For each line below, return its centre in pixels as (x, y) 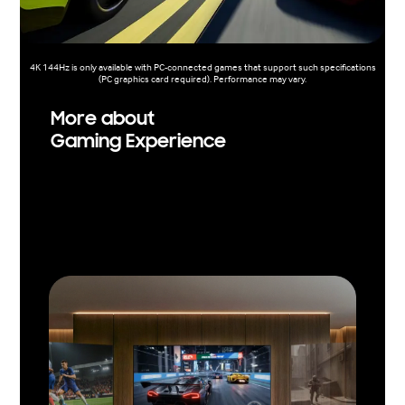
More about (102, 119)
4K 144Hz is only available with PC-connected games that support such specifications (202, 68)
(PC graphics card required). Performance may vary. (202, 80)
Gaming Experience (138, 141)
